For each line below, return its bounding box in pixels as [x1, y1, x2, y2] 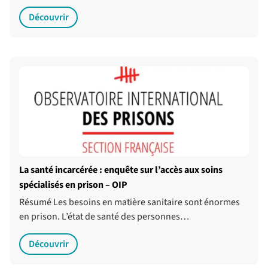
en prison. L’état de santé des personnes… [19, 210, 189, 224]
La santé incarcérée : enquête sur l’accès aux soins [19, 163, 223, 177]
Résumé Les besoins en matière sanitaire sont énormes [19, 196, 240, 209]
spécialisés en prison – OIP [19, 178, 127, 192]
